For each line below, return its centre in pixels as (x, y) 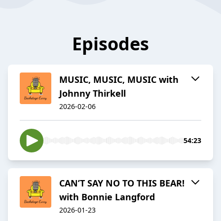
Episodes (110, 44)
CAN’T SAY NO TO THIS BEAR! (122, 183)
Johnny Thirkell (92, 93)
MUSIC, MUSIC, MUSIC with (119, 80)
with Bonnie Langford (107, 197)
